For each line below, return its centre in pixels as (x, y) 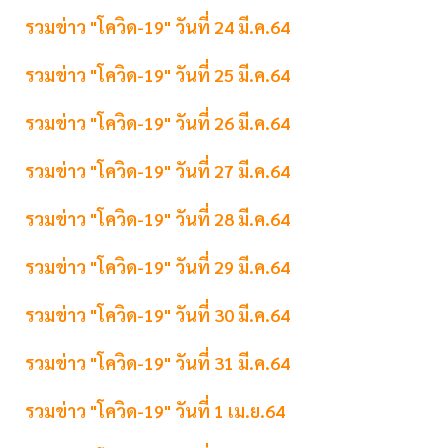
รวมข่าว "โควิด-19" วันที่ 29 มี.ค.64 (157, 267)
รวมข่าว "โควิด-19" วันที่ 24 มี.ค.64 (157, 27)
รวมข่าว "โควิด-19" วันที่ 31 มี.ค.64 (157, 363)
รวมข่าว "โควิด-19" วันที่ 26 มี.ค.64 (157, 123)
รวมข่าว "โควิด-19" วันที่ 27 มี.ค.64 (157, 171)
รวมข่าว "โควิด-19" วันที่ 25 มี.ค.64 (157, 75)
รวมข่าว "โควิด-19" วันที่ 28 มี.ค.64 (157, 219)
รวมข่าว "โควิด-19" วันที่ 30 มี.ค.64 (157, 315)
